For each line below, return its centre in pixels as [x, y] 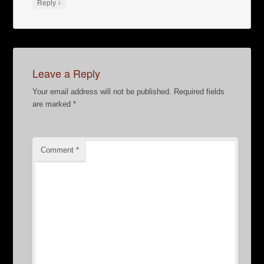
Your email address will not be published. [102, 92]
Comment [59, 150]
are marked [53, 104]
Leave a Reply [67, 73]
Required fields [199, 92]
